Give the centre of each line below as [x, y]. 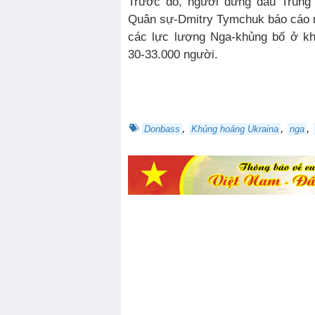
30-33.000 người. [173, 54]
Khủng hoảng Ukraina [235, 129]
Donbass [162, 129]
